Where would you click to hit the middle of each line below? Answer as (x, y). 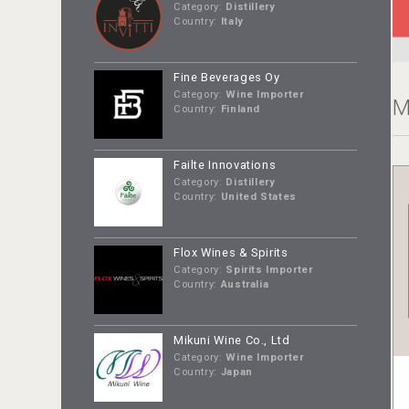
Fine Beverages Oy (226, 78)
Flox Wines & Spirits (231, 252)
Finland (239, 110)
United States (257, 197)
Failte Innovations (225, 164)
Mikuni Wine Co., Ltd (231, 340)
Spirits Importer (267, 270)
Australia (243, 284)
